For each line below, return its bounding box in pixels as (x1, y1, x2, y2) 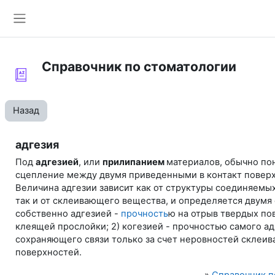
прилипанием (102, 157, 166, 168)
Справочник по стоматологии (42, 58, 236, 74)
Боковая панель (19, 24, 98, 37)
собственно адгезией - (15, 208, 121, 219)
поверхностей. (15, 247, 82, 258)
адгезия (15, 138, 59, 151)
